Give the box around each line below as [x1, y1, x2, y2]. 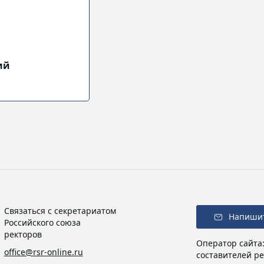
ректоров [4, 229, 42, 240]
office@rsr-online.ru [4, 246, 83, 258]
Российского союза [4, 217, 81, 228]
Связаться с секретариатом [4, 205, 116, 216]
